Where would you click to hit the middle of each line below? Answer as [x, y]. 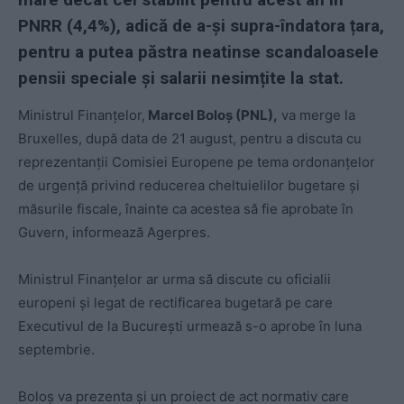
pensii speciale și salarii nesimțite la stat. [181, 78]
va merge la [317, 115]
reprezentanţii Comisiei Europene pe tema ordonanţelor [197, 162]
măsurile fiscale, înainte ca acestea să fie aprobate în [186, 209]
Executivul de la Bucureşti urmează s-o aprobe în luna [190, 326]
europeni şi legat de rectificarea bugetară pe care [175, 303]
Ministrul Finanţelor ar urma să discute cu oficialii [174, 280]
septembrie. [56, 350]
